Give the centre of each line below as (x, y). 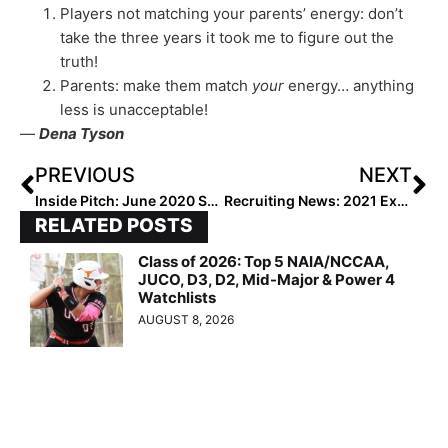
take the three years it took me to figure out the (227, 37)
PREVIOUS (85, 175)
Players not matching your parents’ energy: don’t (231, 13)
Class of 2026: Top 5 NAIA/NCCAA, (264, 262)
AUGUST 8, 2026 (186, 320)
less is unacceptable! (134, 109)
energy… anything (351, 85)
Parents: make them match (156, 85)
